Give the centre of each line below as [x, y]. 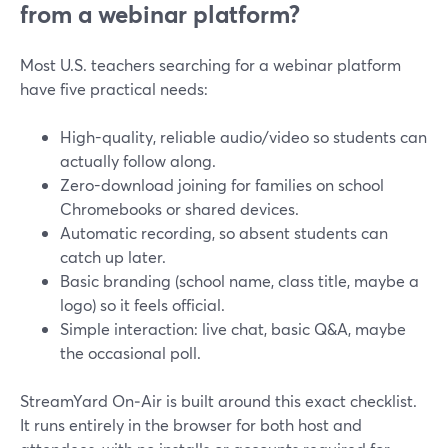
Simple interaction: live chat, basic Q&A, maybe [233, 328]
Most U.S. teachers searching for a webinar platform [210, 64]
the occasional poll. [130, 352]
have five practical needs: [114, 88]
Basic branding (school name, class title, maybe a [239, 280]
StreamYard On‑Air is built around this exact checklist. [218, 400]
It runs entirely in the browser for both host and [191, 424]
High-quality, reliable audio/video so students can [243, 136]
